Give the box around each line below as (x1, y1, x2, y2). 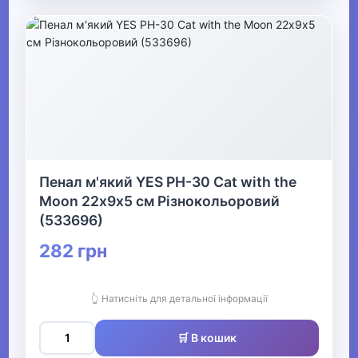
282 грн (39, 240, 108, 262)
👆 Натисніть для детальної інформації (90, 292, 268, 305)
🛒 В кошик (177, 331, 237, 345)
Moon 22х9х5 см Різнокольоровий (39, 193, 280, 210)
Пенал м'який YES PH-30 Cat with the (39, 173, 297, 191)
